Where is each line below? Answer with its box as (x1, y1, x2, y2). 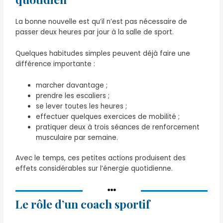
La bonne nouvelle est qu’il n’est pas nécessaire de (15, 16, 188, 26)
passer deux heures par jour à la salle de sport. (15, 27, 174, 37)
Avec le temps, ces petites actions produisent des (15, 153, 186, 163)
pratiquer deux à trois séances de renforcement (36, 122, 200, 132)
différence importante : (15, 59, 96, 69)
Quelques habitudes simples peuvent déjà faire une (15, 48, 191, 58)
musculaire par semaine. (36, 132, 118, 142)
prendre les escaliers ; (36, 91, 110, 101)
